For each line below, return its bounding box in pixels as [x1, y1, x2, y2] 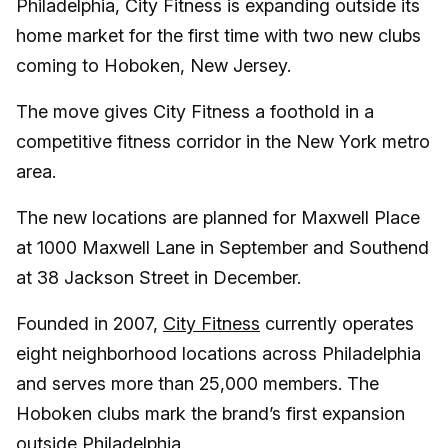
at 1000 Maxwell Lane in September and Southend [16, 236, 429, 258]
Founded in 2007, [16, 312, 163, 334]
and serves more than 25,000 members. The [16, 372, 379, 394]
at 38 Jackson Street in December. [16, 266, 301, 288]
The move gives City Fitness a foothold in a [16, 100, 374, 122]
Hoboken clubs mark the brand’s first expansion [16, 402, 405, 424]
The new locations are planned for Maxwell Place [16, 206, 420, 228]
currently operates [260, 312, 414, 334]
